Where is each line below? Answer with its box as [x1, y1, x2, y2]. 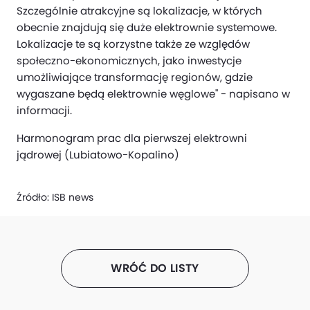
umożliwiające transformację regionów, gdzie [17, 70, 253, 84]
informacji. [17, 103, 72, 118]
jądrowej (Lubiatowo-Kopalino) [17, 147, 179, 162]
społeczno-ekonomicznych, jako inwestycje [17, 53, 241, 68]
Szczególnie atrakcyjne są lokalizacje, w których [17, 3, 262, 18]
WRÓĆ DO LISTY [111, 260, 199, 276]
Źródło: [17, 191, 52, 204]
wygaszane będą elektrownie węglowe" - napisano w [17, 86, 290, 101]
